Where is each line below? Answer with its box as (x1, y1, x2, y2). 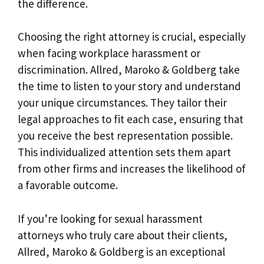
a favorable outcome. (18, 178, 118, 192)
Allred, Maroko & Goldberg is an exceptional (18, 244, 225, 259)
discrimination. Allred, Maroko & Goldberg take (18, 62, 240, 77)
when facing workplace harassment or (18, 46, 200, 60)
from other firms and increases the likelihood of (18, 161, 246, 176)
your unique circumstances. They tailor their (18, 95, 227, 110)
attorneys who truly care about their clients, (18, 227, 227, 242)
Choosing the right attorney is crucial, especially (18, 29, 246, 44)
